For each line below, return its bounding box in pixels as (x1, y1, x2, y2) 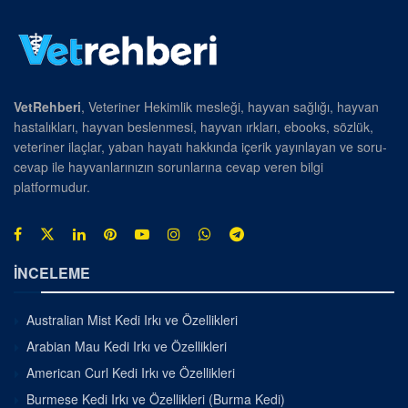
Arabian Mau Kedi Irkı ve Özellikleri (26, 336, 227, 355)
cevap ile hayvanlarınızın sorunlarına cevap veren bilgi (14, 157, 323, 176)
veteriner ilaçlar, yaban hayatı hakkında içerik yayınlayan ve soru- (14, 137, 387, 156)
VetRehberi (14, 97, 81, 116)
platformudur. (14, 177, 90, 196)
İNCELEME (14, 261, 90, 283)
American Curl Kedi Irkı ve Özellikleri (26, 362, 235, 382)
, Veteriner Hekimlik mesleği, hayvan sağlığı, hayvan (81, 97, 379, 116)
